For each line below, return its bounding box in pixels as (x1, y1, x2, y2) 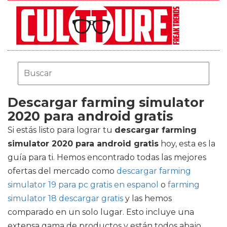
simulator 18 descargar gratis (8, 194, 123, 203)
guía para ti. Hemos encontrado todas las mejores (8, 153, 206, 162)
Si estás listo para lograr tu (8, 125, 115, 135)
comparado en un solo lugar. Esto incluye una (8, 207, 194, 217)
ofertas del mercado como (8, 166, 117, 176)
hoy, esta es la (159, 139, 215, 148)
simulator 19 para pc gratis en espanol (8, 180, 159, 190)
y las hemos (123, 194, 172, 203)
